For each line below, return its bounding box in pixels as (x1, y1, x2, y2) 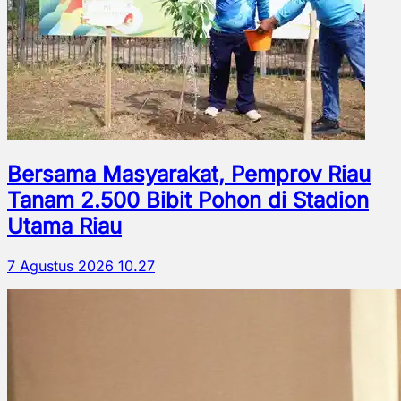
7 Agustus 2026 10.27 (7, 257, 155, 276)
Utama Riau (7, 213, 122, 240)
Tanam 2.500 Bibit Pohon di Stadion (7, 187, 369, 214)
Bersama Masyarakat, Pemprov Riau (7, 161, 371, 188)
